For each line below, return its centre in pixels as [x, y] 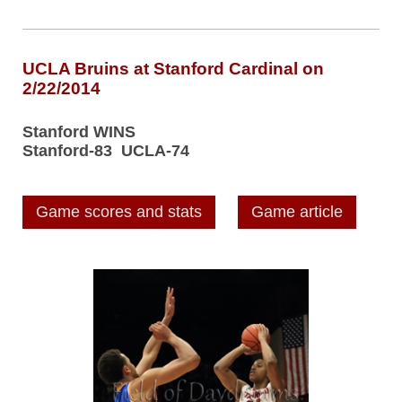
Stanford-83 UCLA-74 [106, 151]
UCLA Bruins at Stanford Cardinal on [173, 68]
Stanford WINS [79, 132]
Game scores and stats [119, 211]
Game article [297, 211]
